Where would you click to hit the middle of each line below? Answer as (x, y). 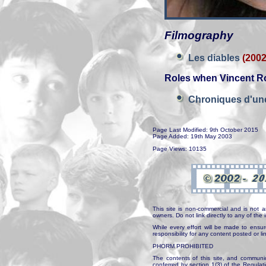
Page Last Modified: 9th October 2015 (205, 130)
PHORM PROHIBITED (183, 246)
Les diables (215, 58)
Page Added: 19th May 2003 (192, 136)
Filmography (199, 35)
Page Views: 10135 (180, 148)
